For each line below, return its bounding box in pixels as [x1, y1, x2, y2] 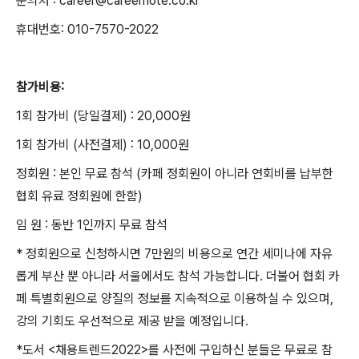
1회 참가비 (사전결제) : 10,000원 [16, 137, 189, 152]
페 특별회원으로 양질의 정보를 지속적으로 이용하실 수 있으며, [16, 291, 333, 306]
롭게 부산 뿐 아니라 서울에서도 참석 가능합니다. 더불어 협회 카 [16, 268, 340, 284]
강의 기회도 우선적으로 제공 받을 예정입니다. [16, 313, 248, 329]
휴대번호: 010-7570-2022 [16, 22, 159, 37]
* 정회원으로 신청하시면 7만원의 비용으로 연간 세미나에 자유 [16, 246, 333, 261]
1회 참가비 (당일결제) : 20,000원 [16, 108, 191, 123]
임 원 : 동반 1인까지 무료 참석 [16, 217, 167, 232]
